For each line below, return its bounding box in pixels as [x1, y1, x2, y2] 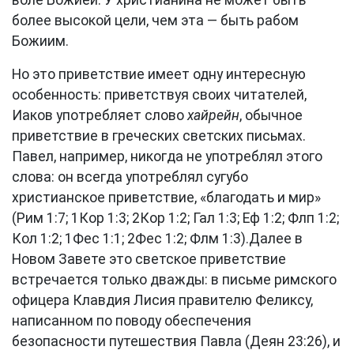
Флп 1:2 [288, 210, 337, 226]
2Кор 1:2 [132, 210, 187, 226]
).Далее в [241, 231, 303, 247]
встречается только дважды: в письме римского [12, 272, 337, 288]
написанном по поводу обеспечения [12, 313, 251, 329]
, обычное [239, 107, 303, 123]
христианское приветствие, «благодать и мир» [12, 190, 321, 205]
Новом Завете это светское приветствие [12, 251, 286, 267]
